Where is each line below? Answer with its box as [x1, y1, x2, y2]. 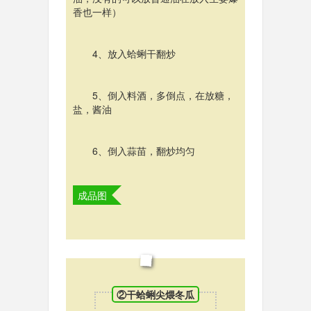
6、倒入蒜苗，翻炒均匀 [92, 143, 195, 158]
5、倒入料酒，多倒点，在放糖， [92, 87, 234, 102]
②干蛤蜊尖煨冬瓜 [117, 287, 194, 302]
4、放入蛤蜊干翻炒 [92, 46, 176, 60]
